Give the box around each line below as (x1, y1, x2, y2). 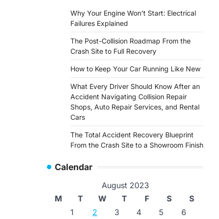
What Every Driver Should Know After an (70, 82, 200, 90)
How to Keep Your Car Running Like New (70, 65, 200, 73)
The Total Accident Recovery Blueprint (70, 131, 194, 139)
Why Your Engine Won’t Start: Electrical (70, 9, 196, 17)
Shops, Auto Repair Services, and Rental (70, 103, 199, 111)
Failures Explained (70, 19, 128, 27)
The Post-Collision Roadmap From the (70, 37, 191, 45)
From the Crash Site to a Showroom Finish (70, 141, 203, 149)
